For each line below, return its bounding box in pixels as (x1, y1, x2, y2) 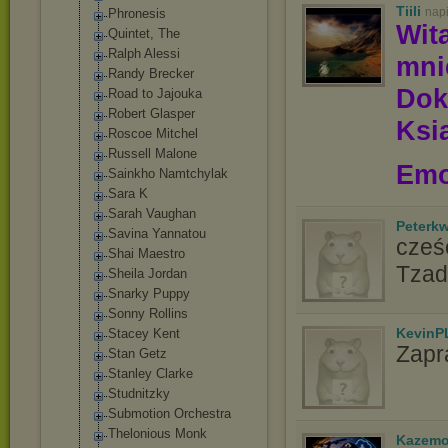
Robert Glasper (108, 106, 195, 121)
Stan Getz (108, 346, 167, 361)
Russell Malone (108, 146, 197, 161)
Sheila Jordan (108, 266, 187, 281)
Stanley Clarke (108, 366, 193, 381)
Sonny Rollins (108, 306, 188, 321)
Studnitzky (108, 386, 170, 401)
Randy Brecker (108, 66, 194, 81)
